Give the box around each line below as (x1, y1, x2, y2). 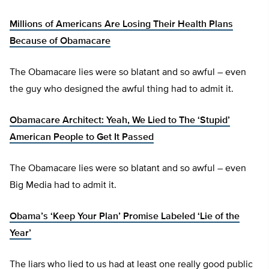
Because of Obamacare (10, 37, 110, 47)
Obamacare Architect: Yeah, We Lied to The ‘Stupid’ (10, 116, 230, 126)
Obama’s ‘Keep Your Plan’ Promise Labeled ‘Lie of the (10, 212, 240, 222)
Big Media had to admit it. (10, 181, 116, 191)
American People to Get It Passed (10, 133, 154, 143)
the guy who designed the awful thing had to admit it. (10, 85, 234, 95)
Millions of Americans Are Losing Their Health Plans (10, 20, 233, 30)
